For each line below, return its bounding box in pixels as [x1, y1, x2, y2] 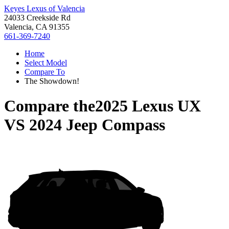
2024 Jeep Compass [29, 116, 165, 134]
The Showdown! [25, 77, 79, 85]
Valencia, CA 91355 [4, 22, 70, 31]
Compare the [4, 97, 95, 116]
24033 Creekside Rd [4, 13, 71, 22]
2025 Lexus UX [95, 97, 201, 116]
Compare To [25, 67, 65, 76]
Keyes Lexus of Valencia [4, 4, 85, 13]
